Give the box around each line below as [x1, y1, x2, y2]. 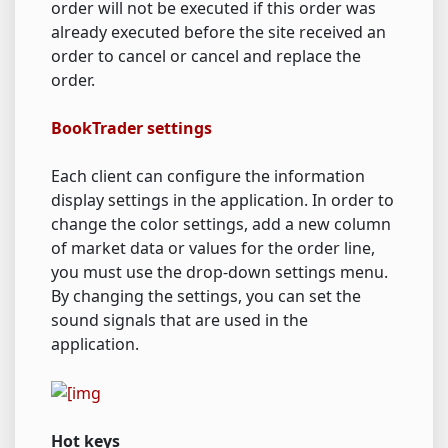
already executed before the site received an [51, 20, 386, 43]
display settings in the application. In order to [51, 188, 394, 211]
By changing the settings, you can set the [51, 284, 361, 307]
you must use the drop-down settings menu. [51, 260, 388, 283]
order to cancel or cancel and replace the [51, 44, 361, 67]
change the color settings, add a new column [51, 212, 391, 235]
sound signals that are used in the [51, 308, 308, 331]
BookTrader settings [51, 116, 212, 139]
